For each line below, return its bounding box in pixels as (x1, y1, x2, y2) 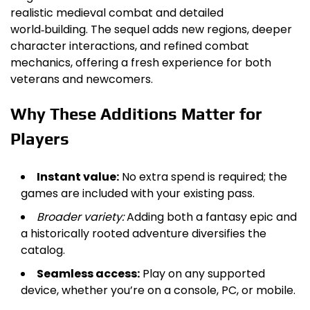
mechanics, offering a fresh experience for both (10, 55, 271, 71)
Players (10, 129, 69, 148)
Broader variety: (37, 208, 124, 225)
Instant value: (37, 168, 119, 185)
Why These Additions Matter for (10, 104, 262, 123)
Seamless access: (37, 265, 140, 282)
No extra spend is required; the (119, 168, 287, 185)
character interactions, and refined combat (10, 38, 249, 54)
